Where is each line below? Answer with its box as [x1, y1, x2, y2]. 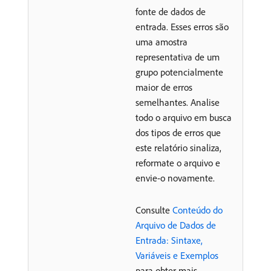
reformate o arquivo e [135, 157, 220, 169]
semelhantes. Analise [135, 96, 220, 108]
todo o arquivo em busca [135, 111, 232, 123]
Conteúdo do [172, 204, 223, 216]
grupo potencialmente [135, 66, 223, 78]
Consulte [135, 204, 172, 216]
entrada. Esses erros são [135, 21, 229, 33]
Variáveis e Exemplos [135, 249, 218, 261]
